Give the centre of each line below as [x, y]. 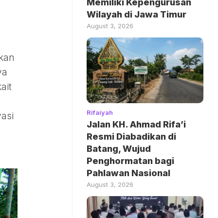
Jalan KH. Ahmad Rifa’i [136, 125]
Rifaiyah [100, 113]
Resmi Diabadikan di [131, 137]
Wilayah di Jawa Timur [136, 15]
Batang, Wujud [119, 149]
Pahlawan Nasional [128, 173]
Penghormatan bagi [130, 161]
